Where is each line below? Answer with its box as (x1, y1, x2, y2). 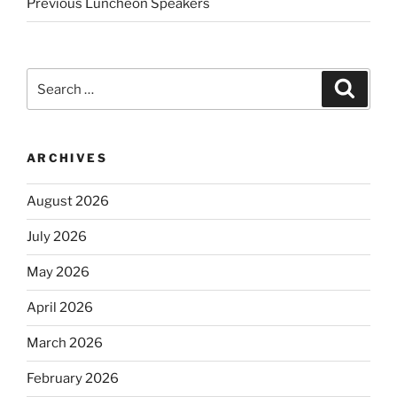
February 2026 (27, 370, 119, 387)
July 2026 (27, 229, 87, 245)
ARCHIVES (27, 151, 107, 166)
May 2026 (27, 264, 90, 281)
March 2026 (27, 335, 103, 352)
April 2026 (27, 300, 93, 316)
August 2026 (27, 193, 109, 210)
